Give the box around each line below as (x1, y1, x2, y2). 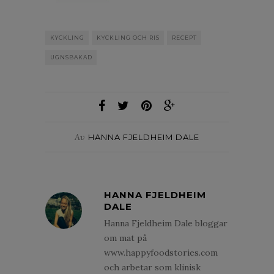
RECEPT (172, 34, 197, 41)
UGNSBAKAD (50, 53, 92, 61)
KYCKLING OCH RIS (97, 34, 160, 41)
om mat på (104, 232, 147, 243)
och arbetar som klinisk (104, 261, 201, 273)
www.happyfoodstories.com (104, 246, 218, 258)
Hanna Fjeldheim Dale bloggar (104, 217, 228, 229)
